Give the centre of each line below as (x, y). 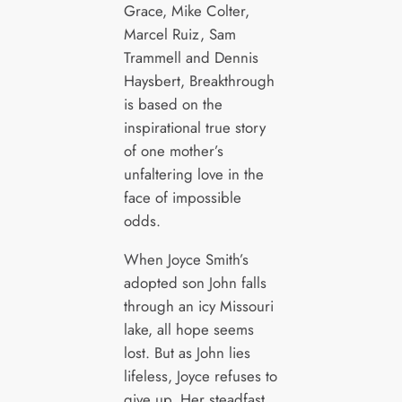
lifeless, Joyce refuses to (200, 376)
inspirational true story (194, 128)
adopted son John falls (195, 282)
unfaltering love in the (193, 175)
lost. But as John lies (187, 352)
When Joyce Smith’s (186, 259)
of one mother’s (173, 151)
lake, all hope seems (188, 329)
